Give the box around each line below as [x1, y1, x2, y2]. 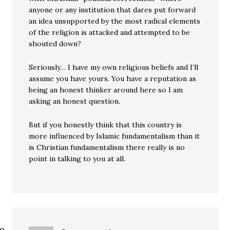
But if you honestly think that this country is [29, 120, 182, 130]
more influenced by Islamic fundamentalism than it [29, 131, 200, 141]
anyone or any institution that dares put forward [29, 5, 196, 15]
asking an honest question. [29, 97, 121, 106]
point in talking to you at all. [29, 154, 126, 164]
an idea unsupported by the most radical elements [29, 16, 201, 26]
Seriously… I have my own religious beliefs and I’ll [29, 63, 199, 72]
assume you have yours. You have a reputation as [29, 74, 197, 84]
